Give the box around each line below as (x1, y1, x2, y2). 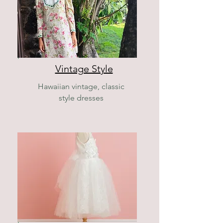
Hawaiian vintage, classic (38, 82, 124, 91)
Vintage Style (55, 63, 113, 75)
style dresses (59, 93, 104, 103)
